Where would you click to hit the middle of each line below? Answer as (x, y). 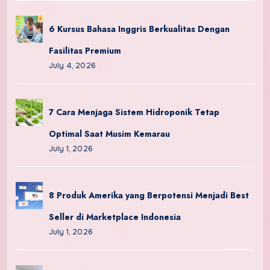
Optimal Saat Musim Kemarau (109, 133)
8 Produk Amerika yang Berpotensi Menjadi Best (149, 195)
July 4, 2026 (72, 65)
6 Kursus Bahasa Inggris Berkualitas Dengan (139, 29)
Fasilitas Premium (85, 50)
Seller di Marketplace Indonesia (115, 217)
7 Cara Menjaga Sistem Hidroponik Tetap (134, 112)
